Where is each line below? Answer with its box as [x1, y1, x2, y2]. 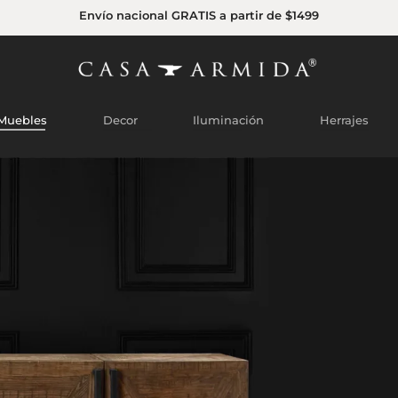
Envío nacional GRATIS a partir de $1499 [79, 9, 319, 22]
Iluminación [193, 113, 265, 128]
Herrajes [320, 113, 370, 128]
